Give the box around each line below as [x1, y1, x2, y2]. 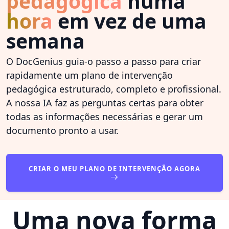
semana [6, 27, 85, 55]
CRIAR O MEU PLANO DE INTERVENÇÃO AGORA [29, 164, 200, 174]
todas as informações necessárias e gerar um [6, 110, 203, 123]
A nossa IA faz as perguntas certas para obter [6, 97, 203, 109]
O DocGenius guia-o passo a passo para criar [6, 55, 201, 68]
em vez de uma [53, 7, 207, 35]
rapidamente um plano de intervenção [6, 69, 173, 82]
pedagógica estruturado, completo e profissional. [6, 83, 221, 96]
